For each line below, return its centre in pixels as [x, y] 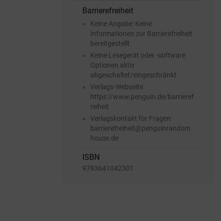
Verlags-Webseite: [117, 87]
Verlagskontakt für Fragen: [131, 119]
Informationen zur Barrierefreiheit [141, 34]
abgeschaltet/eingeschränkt [133, 75]
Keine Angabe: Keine [121, 24]
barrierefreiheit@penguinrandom [140, 129]
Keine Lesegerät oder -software [138, 55]
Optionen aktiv [112, 65]
